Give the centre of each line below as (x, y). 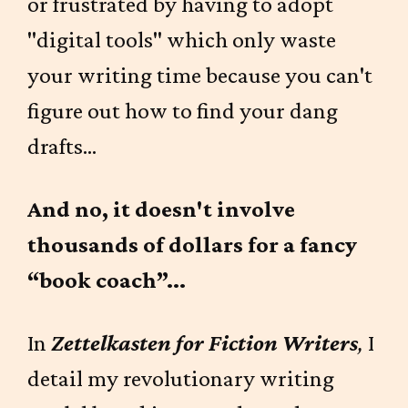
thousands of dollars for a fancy (192, 245)
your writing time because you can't (200, 75)
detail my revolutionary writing (181, 378)
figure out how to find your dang (183, 111)
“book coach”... (107, 280)
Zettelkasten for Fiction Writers (204, 343)
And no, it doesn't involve (161, 209)
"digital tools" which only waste (182, 40)
